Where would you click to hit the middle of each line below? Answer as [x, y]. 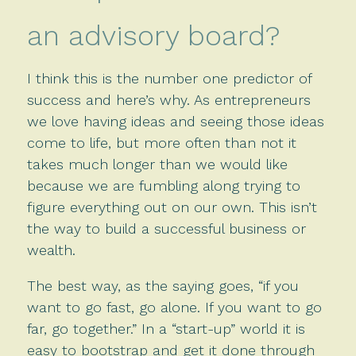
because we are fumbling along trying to [163, 185]
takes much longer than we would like [157, 164]
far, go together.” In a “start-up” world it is [166, 328]
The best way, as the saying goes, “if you [163, 285]
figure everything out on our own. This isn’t [172, 207]
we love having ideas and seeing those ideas [175, 121]
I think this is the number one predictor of [169, 78]
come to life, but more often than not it [161, 142]
